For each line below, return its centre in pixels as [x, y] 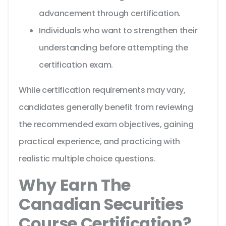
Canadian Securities [101, 204]
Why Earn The [75, 185]
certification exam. [76, 65]
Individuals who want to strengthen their [118, 31]
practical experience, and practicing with [99, 142]
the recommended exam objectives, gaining [106, 125]
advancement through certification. [110, 14]
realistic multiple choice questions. [87, 159]
